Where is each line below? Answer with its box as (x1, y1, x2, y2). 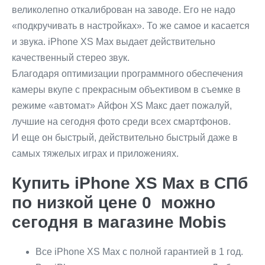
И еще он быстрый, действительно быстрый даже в (12, 132, 238, 143)
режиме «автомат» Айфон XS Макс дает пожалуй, (12, 101, 232, 111)
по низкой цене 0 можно (12, 193, 215, 212)
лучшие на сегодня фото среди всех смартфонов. (12, 117, 231, 127)
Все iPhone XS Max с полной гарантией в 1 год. (35, 247, 243, 257)
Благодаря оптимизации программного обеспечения (12, 69, 243, 79)
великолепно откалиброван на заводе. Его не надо (12, 5, 235, 15)
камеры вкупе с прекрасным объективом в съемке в (12, 85, 241, 95)
